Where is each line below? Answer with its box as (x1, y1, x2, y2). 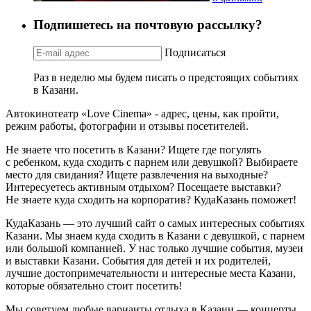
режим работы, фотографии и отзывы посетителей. (6, 119, 249, 132)
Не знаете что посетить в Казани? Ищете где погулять (6, 143, 261, 155)
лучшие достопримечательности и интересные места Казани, (6, 267, 296, 279)
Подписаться (165, 46, 226, 58)
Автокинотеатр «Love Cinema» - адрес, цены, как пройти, (6, 107, 279, 119)
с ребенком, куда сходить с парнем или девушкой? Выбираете (6, 155, 298, 168)
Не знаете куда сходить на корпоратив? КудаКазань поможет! (6, 193, 296, 205)
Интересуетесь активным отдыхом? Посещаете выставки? (6, 180, 281, 193)
